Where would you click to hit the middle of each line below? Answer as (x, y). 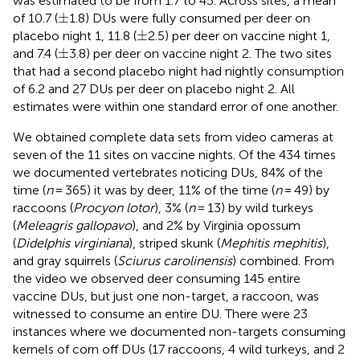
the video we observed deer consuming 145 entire (157, 278)
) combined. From (283, 260)
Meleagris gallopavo (74, 225)
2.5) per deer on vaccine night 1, (239, 35)
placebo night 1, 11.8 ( (75, 35)
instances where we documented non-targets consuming (179, 331)
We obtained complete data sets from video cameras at (173, 137)
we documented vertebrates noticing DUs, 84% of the (168, 172)
